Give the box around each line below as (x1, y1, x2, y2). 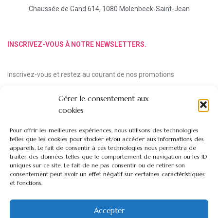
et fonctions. (10, 179, 42, 186)
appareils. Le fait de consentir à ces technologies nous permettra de (10, 144, 196, 151)
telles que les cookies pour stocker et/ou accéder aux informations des (10, 135, 204, 143)
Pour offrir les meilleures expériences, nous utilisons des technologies (10, 127, 199, 134)
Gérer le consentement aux (58, 94, 149, 103)
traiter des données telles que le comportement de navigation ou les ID (10, 153, 207, 160)
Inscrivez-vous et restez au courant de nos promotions (7, 70, 174, 78)
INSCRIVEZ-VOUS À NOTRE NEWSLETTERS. (7, 40, 146, 48)
